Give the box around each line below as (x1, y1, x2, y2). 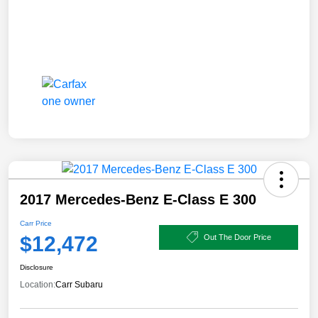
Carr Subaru (55, 280, 103, 290)
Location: (20, 280, 55, 290)
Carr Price (20, 219, 52, 228)
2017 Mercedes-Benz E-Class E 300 (20, 192, 256, 208)
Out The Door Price (203, 232, 271, 241)
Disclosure (20, 263, 53, 272)
